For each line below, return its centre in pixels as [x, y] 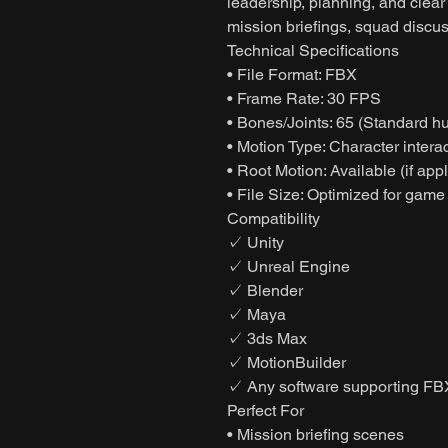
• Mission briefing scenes [315, 434]
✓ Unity [255, 242]
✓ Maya [256, 314]
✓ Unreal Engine [288, 266]
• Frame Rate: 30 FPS [304, 98]
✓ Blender [265, 290]
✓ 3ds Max [267, 338]
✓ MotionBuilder [286, 362]
